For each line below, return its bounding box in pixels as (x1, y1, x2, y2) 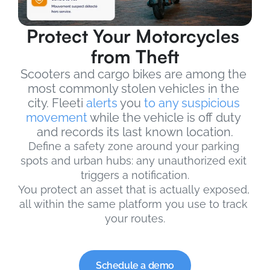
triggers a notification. (81, 169, 189, 181)
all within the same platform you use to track (19, 198, 248, 210)
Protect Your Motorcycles (26, 25, 239, 47)
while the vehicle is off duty (87, 110, 241, 125)
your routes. (105, 212, 165, 225)
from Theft (91, 45, 179, 67)
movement (26, 110, 87, 125)
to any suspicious (143, 96, 240, 110)
